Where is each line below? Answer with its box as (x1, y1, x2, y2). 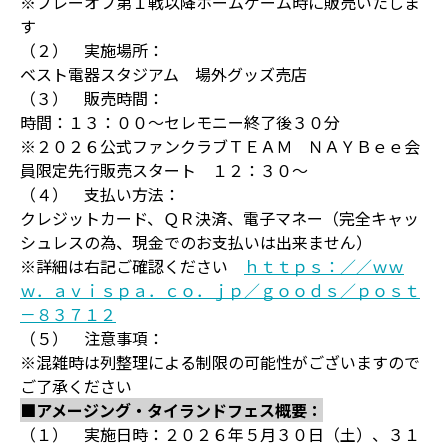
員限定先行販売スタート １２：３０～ (20, 158, 308, 182)
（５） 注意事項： (20, 326, 164, 350)
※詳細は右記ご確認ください (20, 254, 244, 278)
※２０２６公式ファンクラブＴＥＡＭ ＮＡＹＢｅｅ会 (20, 134, 420, 158)
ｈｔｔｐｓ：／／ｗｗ (244, 254, 404, 278)
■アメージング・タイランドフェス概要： (20, 398, 323, 422)
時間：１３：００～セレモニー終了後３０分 (20, 110, 340, 134)
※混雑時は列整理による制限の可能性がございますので (20, 350, 420, 374)
